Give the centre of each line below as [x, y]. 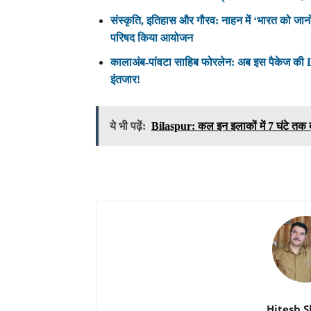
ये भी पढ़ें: [128, 126]
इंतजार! [125, 79]
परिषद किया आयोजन [152, 37]
